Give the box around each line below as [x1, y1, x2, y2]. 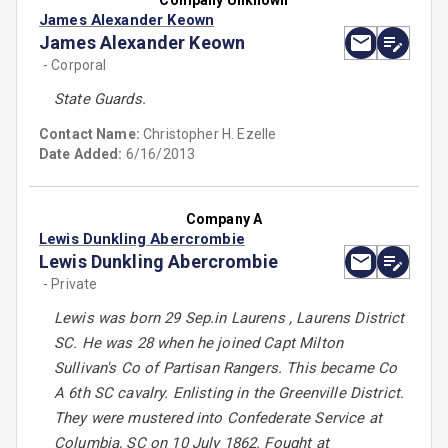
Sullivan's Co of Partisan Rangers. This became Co [54, 359, 398, 378]
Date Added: [39, 146, 123, 163]
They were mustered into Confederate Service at [54, 409, 382, 428]
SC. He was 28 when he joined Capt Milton [54, 334, 343, 353]
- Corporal [43, 57, 107, 74]
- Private [43, 276, 98, 293]
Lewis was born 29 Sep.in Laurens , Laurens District [54, 309, 405, 328]
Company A [185, 211, 263, 228]
